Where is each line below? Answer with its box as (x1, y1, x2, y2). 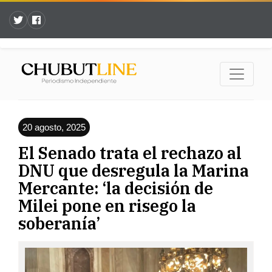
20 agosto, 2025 (22, 122, 86, 133)
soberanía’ (18, 212, 100, 234)
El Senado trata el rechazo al (18, 142, 242, 164)
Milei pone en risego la (18, 195, 196, 217)
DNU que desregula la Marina (18, 160, 249, 182)
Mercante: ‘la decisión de (18, 177, 213, 199)
